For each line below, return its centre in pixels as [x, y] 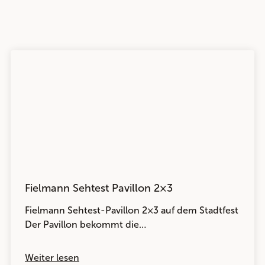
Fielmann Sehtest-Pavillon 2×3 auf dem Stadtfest [132, 210]
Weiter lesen [52, 258]
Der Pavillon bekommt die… [85, 224]
